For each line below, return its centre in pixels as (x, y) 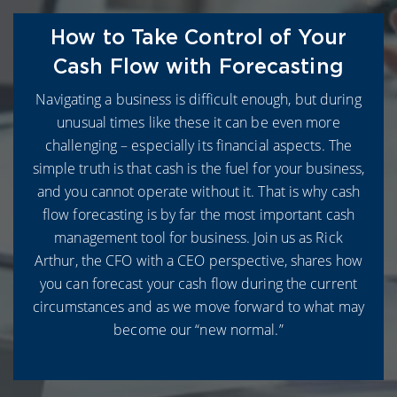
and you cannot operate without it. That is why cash (198, 191)
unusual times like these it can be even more (198, 122)
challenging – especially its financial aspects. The (198, 145)
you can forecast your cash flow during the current (198, 283)
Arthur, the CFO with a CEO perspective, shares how (198, 260)
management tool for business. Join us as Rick (198, 237)
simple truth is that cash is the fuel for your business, (198, 168)
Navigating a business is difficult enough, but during (198, 99)
